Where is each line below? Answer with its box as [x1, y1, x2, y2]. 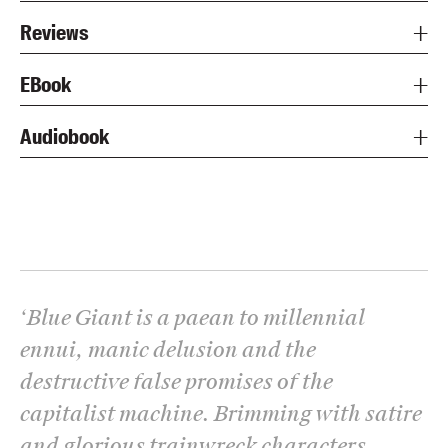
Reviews [20, 18, 89, 47]
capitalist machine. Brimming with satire [20, 399, 422, 428]
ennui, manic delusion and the [20, 335, 316, 364]
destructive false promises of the [20, 367, 333, 396]
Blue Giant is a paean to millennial [27, 303, 365, 332]
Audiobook [20, 122, 109, 151]
